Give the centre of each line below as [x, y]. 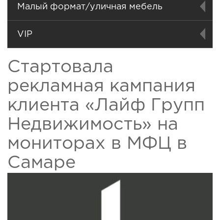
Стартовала [60, 67]
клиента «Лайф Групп [106, 105]
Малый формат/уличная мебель [90, 7]
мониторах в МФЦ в [97, 144]
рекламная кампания [101, 86]
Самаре [41, 163]
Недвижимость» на [93, 124]
